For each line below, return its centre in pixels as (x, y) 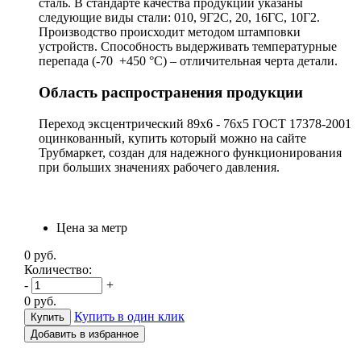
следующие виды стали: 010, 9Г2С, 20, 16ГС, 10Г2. (179, 18)
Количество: (58, 269)
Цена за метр (92, 227)
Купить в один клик (129, 316)
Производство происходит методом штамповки (170, 32)
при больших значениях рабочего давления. (159, 167)
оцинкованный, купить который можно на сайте (172, 138)
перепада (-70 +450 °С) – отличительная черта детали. (188, 61)
